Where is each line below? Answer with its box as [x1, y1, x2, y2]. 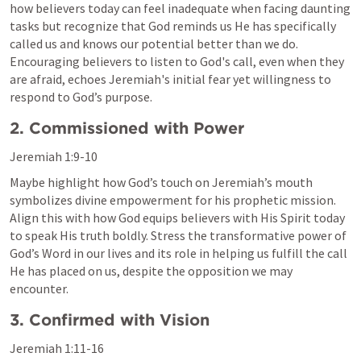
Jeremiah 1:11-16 [10, 340, 104, 356]
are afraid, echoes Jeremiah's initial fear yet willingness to [10, 71, 331, 87]
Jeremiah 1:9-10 [10, 148, 98, 164]
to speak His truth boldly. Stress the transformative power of [10, 227, 346, 243]
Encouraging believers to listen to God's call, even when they [10, 53, 344, 69]
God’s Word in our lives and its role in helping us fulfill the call [10, 245, 347, 261]
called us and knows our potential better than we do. [10, 35, 298, 52]
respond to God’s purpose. [10, 89, 152, 105]
